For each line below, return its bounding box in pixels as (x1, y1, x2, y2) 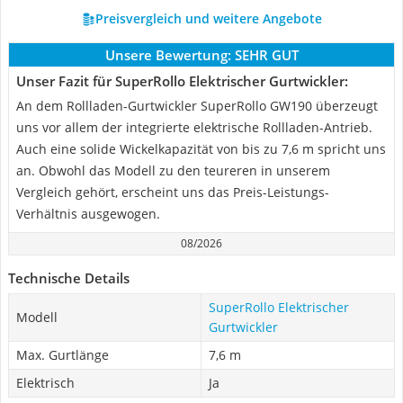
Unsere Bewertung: (104, 46, 231, 64)
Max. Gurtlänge (16, 346, 109, 363)
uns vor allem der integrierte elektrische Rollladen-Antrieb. (16, 119, 372, 136)
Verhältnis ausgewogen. (16, 205, 160, 222)
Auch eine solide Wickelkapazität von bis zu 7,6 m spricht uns (16, 140, 386, 157)
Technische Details (8, 269, 130, 287)
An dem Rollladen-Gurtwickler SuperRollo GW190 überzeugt (16, 97, 378, 114)
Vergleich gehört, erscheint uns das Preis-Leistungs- (16, 184, 329, 201)
